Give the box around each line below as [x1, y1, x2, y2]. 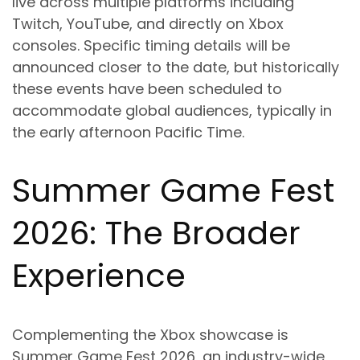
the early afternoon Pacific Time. [12, 122, 244, 143]
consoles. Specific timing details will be [12, 35, 290, 56]
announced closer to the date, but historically [12, 57, 339, 78]
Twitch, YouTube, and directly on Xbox [12, 14, 284, 35]
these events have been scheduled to [12, 79, 282, 100]
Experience [12, 253, 186, 299]
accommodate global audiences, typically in [12, 100, 332, 121]
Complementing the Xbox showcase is [12, 325, 288, 346]
